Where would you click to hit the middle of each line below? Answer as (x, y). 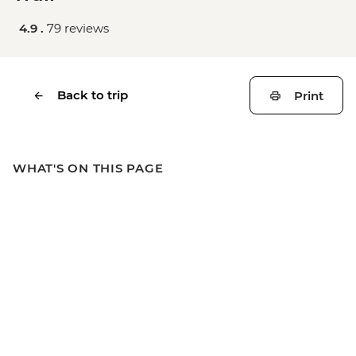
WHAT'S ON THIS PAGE (88, 168)
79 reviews (78, 28)
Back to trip (93, 95)
